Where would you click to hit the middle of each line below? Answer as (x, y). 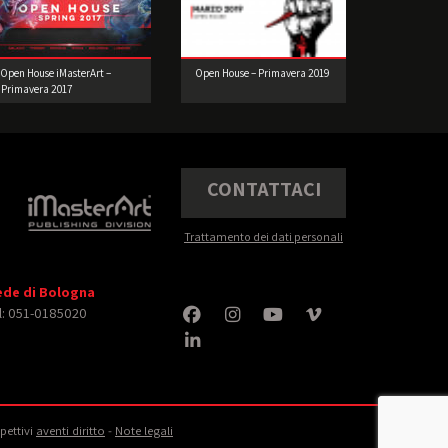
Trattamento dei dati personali (263, 236)
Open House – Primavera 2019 (262, 72)
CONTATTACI (263, 188)
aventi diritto (70, 430)
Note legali (144, 430)
